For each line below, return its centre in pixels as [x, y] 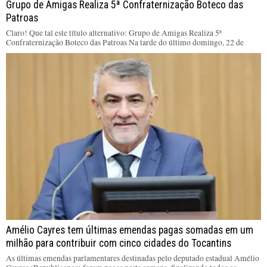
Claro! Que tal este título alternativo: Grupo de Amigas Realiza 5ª [114, 33]
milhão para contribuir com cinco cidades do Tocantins [119, 243]
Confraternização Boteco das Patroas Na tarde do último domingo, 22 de [125, 43]
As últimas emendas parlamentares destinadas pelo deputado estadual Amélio [133, 258]
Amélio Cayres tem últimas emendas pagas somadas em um [130, 230]
